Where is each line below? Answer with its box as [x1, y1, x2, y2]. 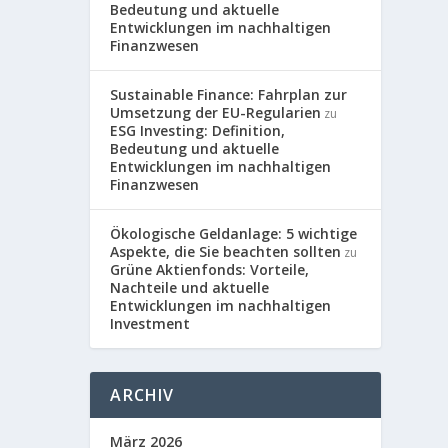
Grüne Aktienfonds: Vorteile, [110, 259, 310, 279]
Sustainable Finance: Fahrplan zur [110, 84, 348, 104]
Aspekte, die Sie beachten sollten [110, 241, 342, 261]
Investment [110, 313, 191, 333]
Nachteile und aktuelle [110, 277, 270, 297]
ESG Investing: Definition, [110, 120, 286, 140]
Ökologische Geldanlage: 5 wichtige [110, 223, 358, 243]
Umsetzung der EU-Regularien [110, 102, 322, 122]
